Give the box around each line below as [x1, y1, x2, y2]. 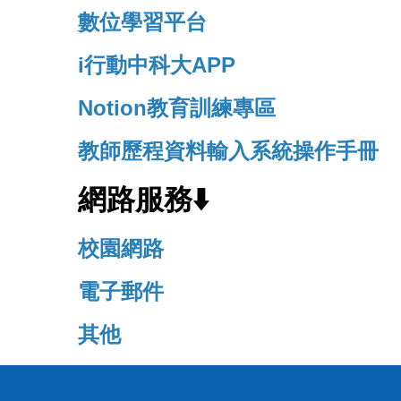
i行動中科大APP [78, 53, 235, 78]
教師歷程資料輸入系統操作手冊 [78, 138, 379, 163]
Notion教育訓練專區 [78, 96, 276, 121]
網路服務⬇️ [78, 183, 209, 217]
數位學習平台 [78, 10, 207, 35]
